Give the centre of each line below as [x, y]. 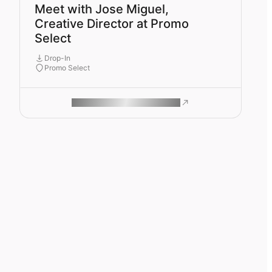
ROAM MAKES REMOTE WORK [124, 103]
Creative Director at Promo [112, 24]
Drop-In [57, 58]
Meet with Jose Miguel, [102, 9]
